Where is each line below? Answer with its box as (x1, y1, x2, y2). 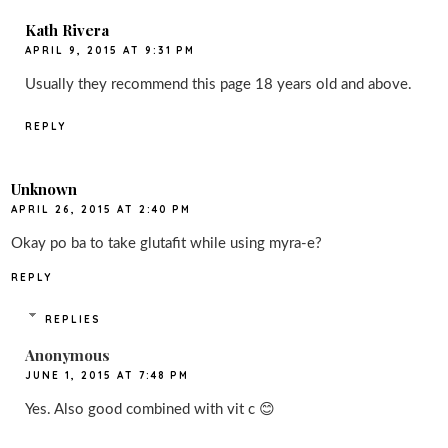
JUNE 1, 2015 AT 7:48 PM (25, 368, 190, 382)
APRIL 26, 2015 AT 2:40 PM (11, 203, 192, 217)
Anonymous (25, 344, 111, 365)
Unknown (11, 179, 78, 200)
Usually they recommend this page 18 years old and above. (25, 76, 413, 92)
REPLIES (44, 312, 101, 326)
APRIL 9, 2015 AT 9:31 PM (25, 43, 196, 57)
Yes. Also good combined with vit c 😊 (25, 401, 276, 417)
